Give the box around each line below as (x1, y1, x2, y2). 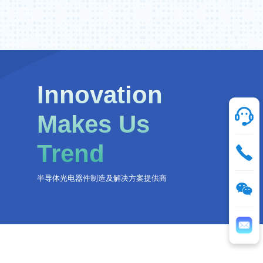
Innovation (36, 81, 163, 109)
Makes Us (36, 110, 150, 139)
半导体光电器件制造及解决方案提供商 (36, 174, 167, 183)
